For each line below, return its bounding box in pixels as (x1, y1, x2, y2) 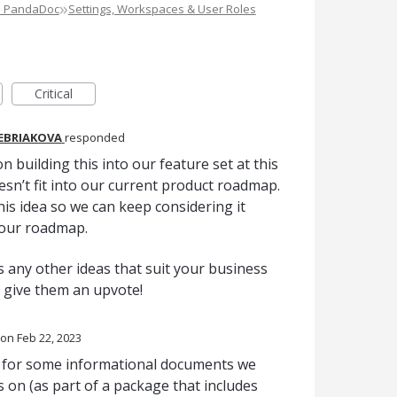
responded (64, 129, 125, 145)
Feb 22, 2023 (16, 330, 82, 346)
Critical (34, 85, 73, 102)
